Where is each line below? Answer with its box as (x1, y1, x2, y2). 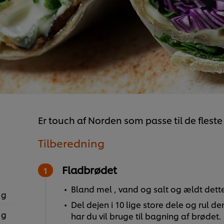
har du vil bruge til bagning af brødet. (70, 210, 221, 222)
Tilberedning (37, 135, 104, 150)
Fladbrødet (61, 162, 117, 177)
